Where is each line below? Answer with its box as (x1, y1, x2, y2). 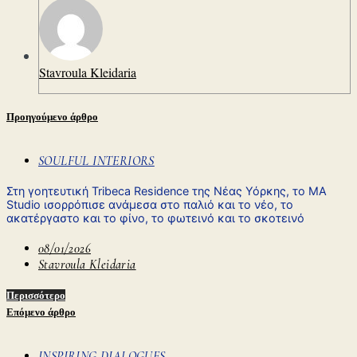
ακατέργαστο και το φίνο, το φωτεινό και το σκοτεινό (6, 211, 304, 226)
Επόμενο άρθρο (6, 305, 76, 318)
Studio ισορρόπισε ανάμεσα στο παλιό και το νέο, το (6, 198, 293, 212)
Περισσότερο (6, 288, 65, 301)
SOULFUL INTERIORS (38, 153, 155, 170)
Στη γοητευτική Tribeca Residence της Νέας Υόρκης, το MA (6, 184, 327, 198)
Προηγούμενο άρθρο (6, 111, 98, 124)
